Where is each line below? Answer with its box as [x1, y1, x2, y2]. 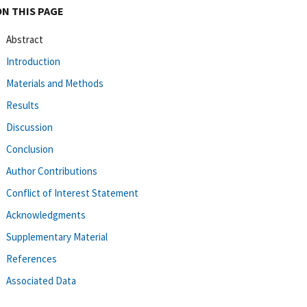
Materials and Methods [6, 76, 103, 90]
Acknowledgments [6, 208, 86, 221]
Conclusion [6, 142, 53, 156]
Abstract [6, 32, 43, 46]
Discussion [6, 120, 53, 134]
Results [6, 98, 39, 112]
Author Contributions [6, 164, 97, 177]
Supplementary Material [6, 230, 108, 243]
